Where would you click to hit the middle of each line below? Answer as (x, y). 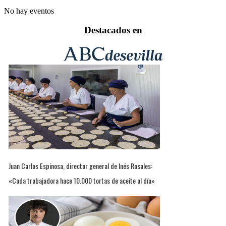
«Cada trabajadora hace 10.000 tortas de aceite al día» (82, 180)
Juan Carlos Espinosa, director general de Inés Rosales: (80, 165)
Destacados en (113, 30)
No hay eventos (29, 11)
